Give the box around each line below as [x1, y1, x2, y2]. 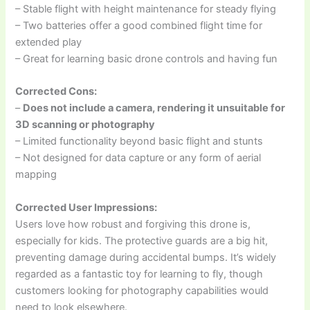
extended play [15, 36, 82, 49]
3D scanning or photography [15, 118, 156, 131]
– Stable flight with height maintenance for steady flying [15, 3, 277, 16]
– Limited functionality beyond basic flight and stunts [15, 135, 264, 148]
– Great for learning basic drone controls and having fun [15, 53, 278, 66]
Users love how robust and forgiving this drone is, [15, 217, 251, 230]
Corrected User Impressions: [15, 201, 158, 214]
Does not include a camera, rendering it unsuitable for [23, 102, 286, 115]
